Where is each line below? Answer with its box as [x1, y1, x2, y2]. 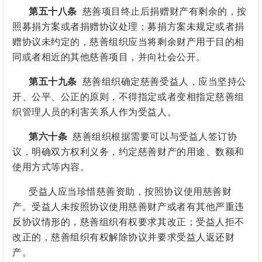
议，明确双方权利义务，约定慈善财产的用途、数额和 [12, 147, 244, 157]
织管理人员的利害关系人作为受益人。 [12, 107, 177, 118]
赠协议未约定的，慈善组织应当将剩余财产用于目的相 [12, 37, 244, 47]
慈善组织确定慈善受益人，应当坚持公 [77, 77, 247, 87]
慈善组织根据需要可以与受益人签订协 [67, 132, 237, 142]
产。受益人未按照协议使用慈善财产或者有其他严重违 [12, 202, 244, 212]
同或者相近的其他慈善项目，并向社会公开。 [12, 52, 209, 63]
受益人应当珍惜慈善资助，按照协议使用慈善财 [29, 187, 232, 197]
